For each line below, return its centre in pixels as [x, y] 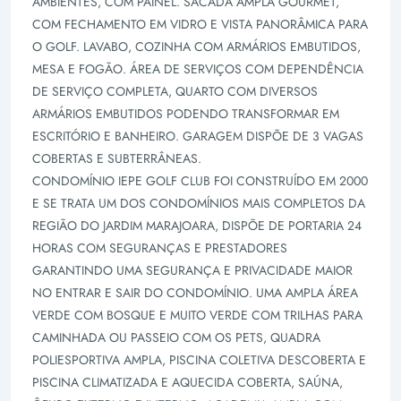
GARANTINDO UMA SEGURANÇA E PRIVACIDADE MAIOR [192, 270]
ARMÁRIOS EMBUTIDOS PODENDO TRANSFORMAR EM [186, 114]
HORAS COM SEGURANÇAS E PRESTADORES [160, 248]
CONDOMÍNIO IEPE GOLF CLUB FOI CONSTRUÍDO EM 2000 [200, 181]
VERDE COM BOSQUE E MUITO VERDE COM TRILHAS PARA [197, 315]
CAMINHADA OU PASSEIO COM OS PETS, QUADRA [176, 337]
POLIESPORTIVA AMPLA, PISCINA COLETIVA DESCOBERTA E [199, 360]
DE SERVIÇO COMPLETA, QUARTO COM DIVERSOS [175, 91]
